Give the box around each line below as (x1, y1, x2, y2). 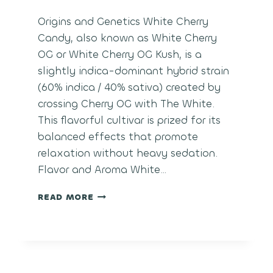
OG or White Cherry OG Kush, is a (38, 48, 202, 62)
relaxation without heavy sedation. (38, 146, 218, 161)
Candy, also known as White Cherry (38, 31, 218, 46)
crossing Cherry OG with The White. (38, 97, 215, 112)
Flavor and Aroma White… (38, 163, 167, 177)
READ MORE (38, 192, 94, 203)
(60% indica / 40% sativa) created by (38, 80, 221, 95)
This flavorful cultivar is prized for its (38, 113, 221, 128)
